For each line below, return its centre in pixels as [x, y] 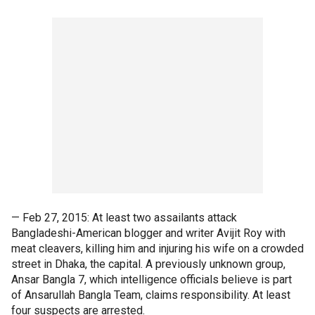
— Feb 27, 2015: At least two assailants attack [124, 218]
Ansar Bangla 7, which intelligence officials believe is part [152, 279]
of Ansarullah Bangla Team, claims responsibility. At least [151, 295]
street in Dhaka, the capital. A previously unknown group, [148, 264]
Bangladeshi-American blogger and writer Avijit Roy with [148, 233]
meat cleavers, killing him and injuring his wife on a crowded [157, 249]
